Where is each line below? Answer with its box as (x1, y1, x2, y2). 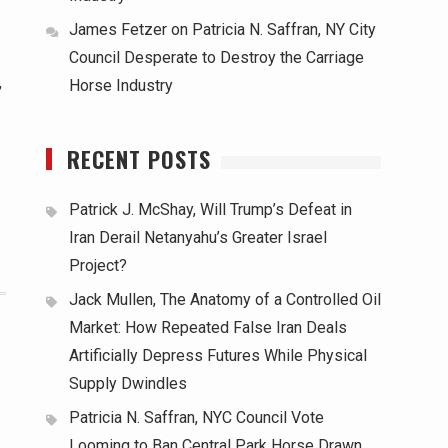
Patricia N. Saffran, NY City (192, 20, 376, 39)
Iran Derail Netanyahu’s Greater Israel (69, 228, 327, 247)
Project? (69, 256, 127, 275)
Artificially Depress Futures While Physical (69, 346, 367, 365)
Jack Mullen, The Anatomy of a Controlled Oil (69, 290, 381, 309)
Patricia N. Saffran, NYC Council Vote (69, 408, 324, 427)
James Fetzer (69, 20, 167, 39)
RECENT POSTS (67, 143, 211, 175)
